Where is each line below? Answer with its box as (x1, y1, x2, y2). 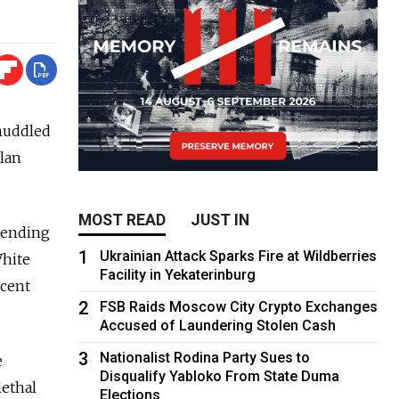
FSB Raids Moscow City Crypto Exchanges (100, 297, 379, 315)
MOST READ (78, 210, 167, 229)
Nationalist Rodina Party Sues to (100, 348, 311, 366)
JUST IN (191, 210, 250, 229)
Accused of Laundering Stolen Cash (100, 316, 337, 334)
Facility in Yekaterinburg (100, 265, 256, 283)
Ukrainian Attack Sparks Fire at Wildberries (100, 247, 378, 265)
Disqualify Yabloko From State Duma (100, 367, 340, 385)
